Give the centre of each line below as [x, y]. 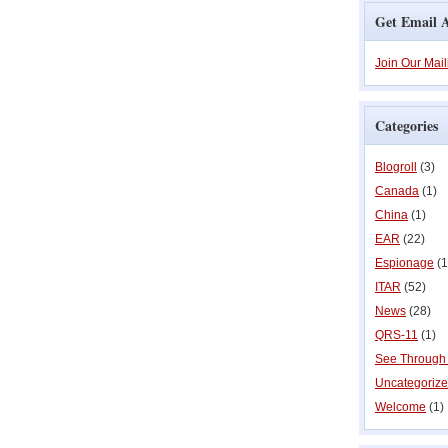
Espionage [404, 263]
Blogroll [396, 167]
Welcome [400, 407]
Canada [397, 191]
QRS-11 [396, 335]
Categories [406, 125]
